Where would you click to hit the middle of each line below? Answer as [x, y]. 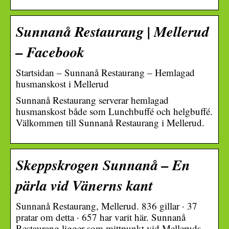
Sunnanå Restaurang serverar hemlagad [92, 100]
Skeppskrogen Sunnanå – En [103, 164]
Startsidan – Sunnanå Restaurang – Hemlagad [105, 72]
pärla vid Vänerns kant [84, 185]
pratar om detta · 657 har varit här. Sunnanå [101, 217]
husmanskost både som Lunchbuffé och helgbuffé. [114, 111]
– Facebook [50, 51]
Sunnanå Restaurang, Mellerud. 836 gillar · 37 [107, 205]
